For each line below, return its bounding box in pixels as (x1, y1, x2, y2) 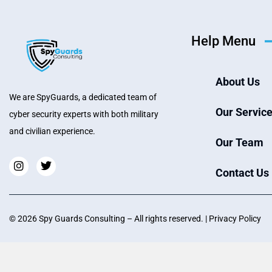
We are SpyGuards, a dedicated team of (9, 92, 157, 102)
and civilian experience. (9, 126, 95, 136)
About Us (216, 75, 260, 88)
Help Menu (191, 33, 256, 49)
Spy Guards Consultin (39, 214, 120, 223)
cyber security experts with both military (9, 109, 158, 119)
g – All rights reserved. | (120, 214, 209, 223)
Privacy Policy (209, 214, 261, 223)
